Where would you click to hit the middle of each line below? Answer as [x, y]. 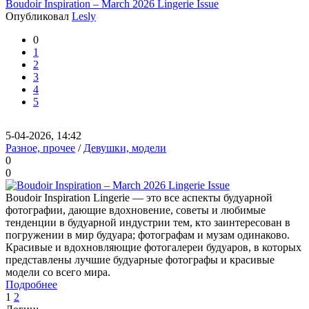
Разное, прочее [40, 148]
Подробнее [31, 285]
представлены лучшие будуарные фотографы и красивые [140, 260]
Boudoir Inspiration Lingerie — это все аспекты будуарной [139, 198]
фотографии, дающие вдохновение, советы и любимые [136, 210]
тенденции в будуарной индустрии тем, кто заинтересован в [148, 222]
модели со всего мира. [58, 272]
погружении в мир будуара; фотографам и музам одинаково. [148, 235]
